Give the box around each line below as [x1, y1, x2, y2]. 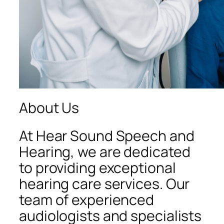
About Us [19, 98, 79, 118]
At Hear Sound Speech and [19, 125, 194, 145]
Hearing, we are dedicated [19, 141, 190, 161]
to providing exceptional [19, 157, 176, 177]
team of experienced [19, 189, 154, 209]
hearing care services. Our [19, 173, 190, 193]
